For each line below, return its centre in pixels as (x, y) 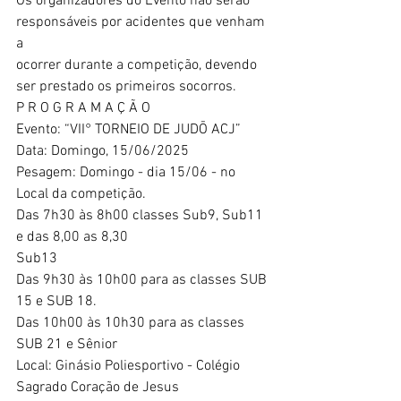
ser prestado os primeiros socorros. (126, 86)
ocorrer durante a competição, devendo (138, 65)
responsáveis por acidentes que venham (142, 22)
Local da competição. (81, 194)
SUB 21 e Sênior (67, 344)
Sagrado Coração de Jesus (98, 387)
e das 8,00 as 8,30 (72, 237)
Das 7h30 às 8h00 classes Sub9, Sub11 (141, 215)
